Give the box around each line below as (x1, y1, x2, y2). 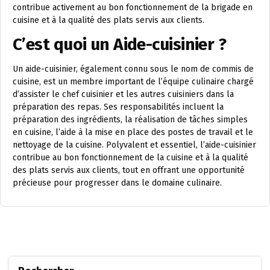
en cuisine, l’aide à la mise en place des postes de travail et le (13, 127, 253, 138)
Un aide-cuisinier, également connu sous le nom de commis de (13, 64, 254, 75)
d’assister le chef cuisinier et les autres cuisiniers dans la (13, 89, 234, 100)
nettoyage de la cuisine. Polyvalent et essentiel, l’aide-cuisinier (13, 140, 256, 151)
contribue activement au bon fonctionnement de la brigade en (13, 2, 253, 13)
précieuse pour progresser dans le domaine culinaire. (13, 178, 222, 189)
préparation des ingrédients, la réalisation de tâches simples (13, 115, 248, 125)
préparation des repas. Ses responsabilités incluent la (13, 102, 224, 113)
